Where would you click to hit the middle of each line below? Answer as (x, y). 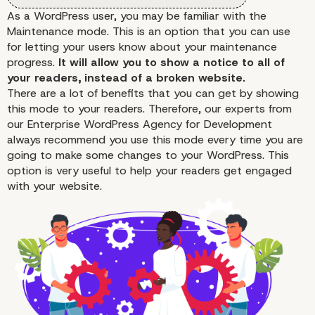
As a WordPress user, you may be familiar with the (137, 16)
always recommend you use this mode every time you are (155, 140)
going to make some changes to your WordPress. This (148, 155)
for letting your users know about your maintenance (142, 47)
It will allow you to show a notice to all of (170, 63)
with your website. (54, 186)
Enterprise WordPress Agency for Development (150, 124)
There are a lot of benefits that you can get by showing (153, 94)
